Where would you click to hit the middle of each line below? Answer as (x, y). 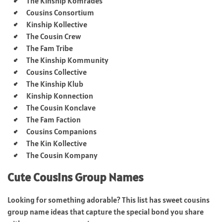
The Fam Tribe (50, 48)
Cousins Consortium (60, 12)
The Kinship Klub (55, 83)
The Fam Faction (54, 119)
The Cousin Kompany (62, 155)
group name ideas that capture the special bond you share (106, 211)
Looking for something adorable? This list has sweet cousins (109, 199)
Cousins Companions (61, 131)
